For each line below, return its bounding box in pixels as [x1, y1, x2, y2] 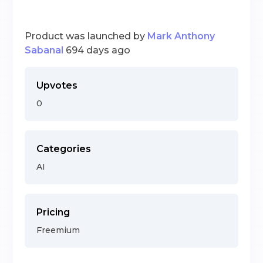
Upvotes [36, 80, 78, 91]
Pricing [36, 207, 70, 218]
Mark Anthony [147, 31, 215, 42]
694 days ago [66, 45, 131, 56]
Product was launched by [25, 31, 146, 42]
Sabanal [25, 45, 64, 56]
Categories [36, 143, 92, 154]
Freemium [36, 225, 80, 235]
